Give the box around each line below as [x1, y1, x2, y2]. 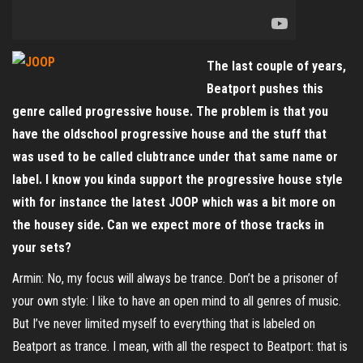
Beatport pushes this [207, 81, 323, 96]
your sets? [12, 240, 71, 255]
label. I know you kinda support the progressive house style [12, 172, 343, 187]
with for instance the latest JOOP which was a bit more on [12, 194, 335, 210]
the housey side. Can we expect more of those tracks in [12, 217, 324, 233]
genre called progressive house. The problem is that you [12, 104, 328, 119]
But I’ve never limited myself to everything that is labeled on [12, 316, 315, 331]
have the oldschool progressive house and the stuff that [12, 126, 327, 142]
